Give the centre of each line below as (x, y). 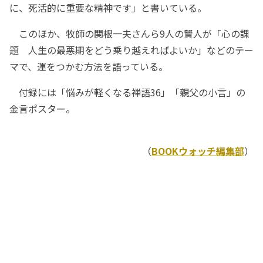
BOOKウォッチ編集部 (198, 151)
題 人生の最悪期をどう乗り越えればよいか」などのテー (131, 50)
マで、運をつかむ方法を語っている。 (89, 67)
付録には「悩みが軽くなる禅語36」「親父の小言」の (127, 92)
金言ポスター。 (42, 109)
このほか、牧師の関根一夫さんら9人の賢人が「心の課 (129, 34)
